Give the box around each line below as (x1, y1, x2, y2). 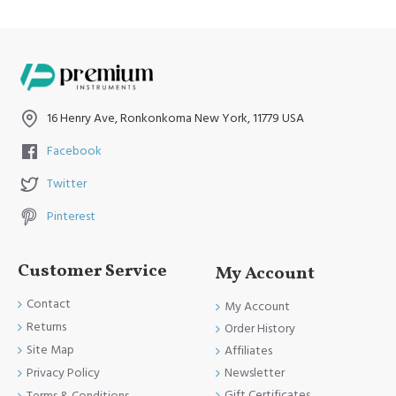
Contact (27, 295, 71, 314)
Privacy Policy (27, 364, 100, 383)
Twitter (47, 175, 87, 194)
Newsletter (225, 363, 285, 382)
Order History (225, 319, 295, 338)
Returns (27, 318, 66, 337)
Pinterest (47, 208, 95, 226)
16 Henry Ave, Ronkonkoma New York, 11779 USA (47, 110, 304, 128)
